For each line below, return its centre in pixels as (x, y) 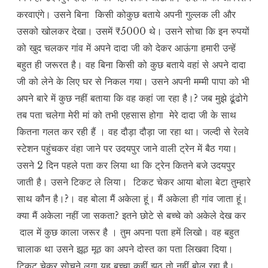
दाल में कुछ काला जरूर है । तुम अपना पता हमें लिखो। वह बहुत (128, 232)
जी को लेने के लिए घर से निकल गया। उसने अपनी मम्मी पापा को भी (133, 82)
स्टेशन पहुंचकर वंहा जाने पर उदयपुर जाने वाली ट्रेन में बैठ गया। (127, 149)
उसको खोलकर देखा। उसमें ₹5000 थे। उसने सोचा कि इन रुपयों (133, 31)
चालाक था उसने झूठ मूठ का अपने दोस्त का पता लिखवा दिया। (125, 249)
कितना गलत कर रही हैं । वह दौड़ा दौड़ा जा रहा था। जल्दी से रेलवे (133, 132)
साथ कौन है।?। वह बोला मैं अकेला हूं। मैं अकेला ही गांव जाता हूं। (132, 199)
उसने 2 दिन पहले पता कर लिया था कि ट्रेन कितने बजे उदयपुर (126, 165)
